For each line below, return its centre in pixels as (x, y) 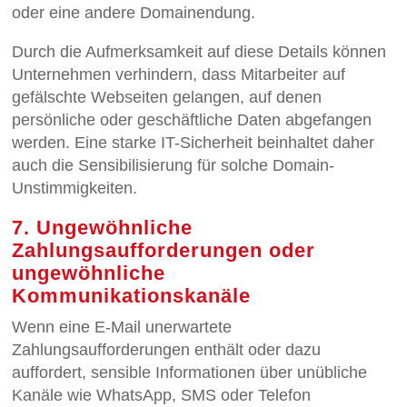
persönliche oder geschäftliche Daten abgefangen (192, 120)
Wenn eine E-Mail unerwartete (122, 328)
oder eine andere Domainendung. (134, 13)
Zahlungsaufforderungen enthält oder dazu (167, 350)
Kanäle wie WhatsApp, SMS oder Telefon (162, 396)
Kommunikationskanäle (132, 296)
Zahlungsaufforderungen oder (164, 251)
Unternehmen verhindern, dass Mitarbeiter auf (179, 75)
